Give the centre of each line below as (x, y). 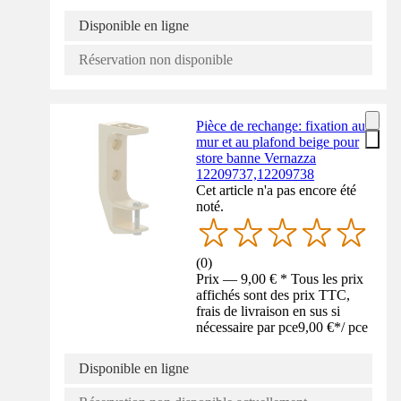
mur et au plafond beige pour (278, 141)
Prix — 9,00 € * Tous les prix (280, 278)
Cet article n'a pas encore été (277, 190)
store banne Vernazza (256, 158)
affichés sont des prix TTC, (273, 294)
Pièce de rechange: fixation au (281, 125)
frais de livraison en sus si (269, 311)
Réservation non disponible (156, 59)
